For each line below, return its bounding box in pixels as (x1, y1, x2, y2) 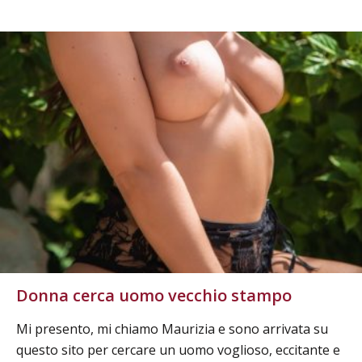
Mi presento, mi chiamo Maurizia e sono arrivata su (16, 320, 328, 339)
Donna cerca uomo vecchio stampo (16, 284, 292, 307)
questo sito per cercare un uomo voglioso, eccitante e (16, 341, 340, 360)
